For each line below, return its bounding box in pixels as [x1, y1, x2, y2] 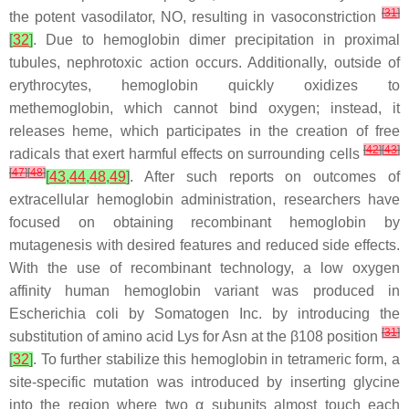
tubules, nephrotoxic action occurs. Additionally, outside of [9, 54, 400, 70]
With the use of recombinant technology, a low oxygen [9, 259, 400, 276]
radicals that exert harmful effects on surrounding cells [9, 145, 363, 162]
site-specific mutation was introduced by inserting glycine [9, 373, 400, 390]
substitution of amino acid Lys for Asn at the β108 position [9, 328, 382, 344]
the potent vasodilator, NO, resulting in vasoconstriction [9, 8, 382, 25]
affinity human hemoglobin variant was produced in [9, 282, 400, 299]
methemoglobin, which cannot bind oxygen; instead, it [9, 100, 400, 116]
